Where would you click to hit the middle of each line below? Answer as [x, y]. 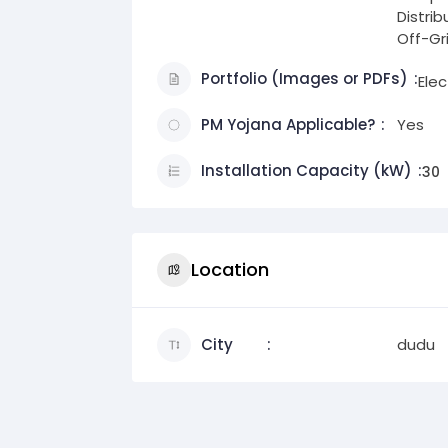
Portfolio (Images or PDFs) [304, 78]
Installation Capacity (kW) [306, 170]
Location [230, 270]
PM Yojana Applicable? [288, 124]
